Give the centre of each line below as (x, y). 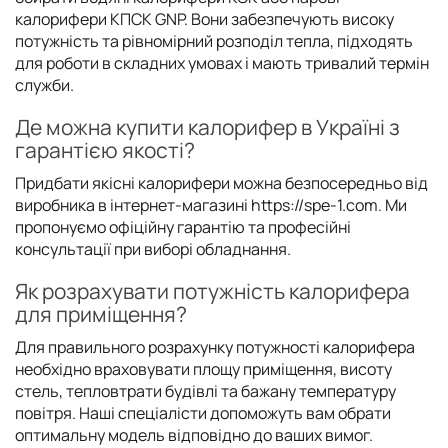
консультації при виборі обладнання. (153, 248)
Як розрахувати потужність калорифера (212, 290)
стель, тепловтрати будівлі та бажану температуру (205, 390)
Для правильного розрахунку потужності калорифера (215, 346)
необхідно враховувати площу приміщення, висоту (203, 368)
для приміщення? (101, 313)
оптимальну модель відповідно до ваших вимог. (194, 434)
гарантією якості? (105, 149)
